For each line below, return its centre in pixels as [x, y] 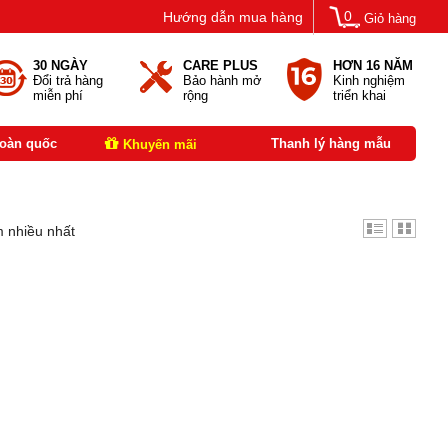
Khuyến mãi [157, 144]
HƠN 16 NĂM [373, 65]
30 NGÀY [60, 65]
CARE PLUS [220, 65]
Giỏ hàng [390, 18]
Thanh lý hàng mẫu [330, 143]
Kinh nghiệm [369, 80]
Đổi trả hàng [68, 80]
